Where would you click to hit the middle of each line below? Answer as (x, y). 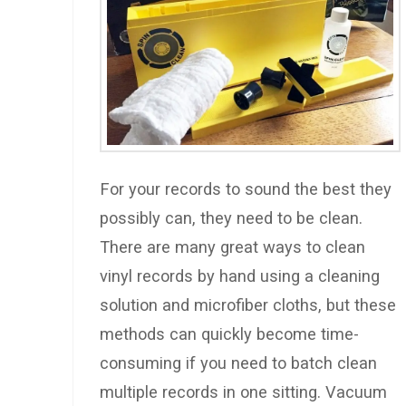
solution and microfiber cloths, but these (247, 305)
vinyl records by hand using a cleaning (239, 276)
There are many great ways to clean (232, 247)
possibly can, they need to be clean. (231, 218)
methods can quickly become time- (229, 334)
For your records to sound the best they (245, 189)
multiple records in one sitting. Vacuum (243, 392)
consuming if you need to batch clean (238, 363)
